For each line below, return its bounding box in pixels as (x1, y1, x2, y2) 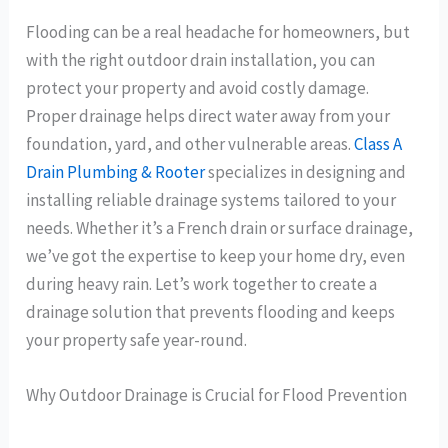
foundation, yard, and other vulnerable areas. (26, 132, 355, 155)
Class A (354, 132, 403, 155)
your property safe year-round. (26, 328, 248, 351)
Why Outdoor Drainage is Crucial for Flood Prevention (26, 384, 408, 407)
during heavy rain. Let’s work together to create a (26, 272, 378, 295)
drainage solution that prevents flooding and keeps (26, 300, 396, 323)
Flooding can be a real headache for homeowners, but (26, 20, 411, 43)
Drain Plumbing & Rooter (26, 160, 206, 183)
